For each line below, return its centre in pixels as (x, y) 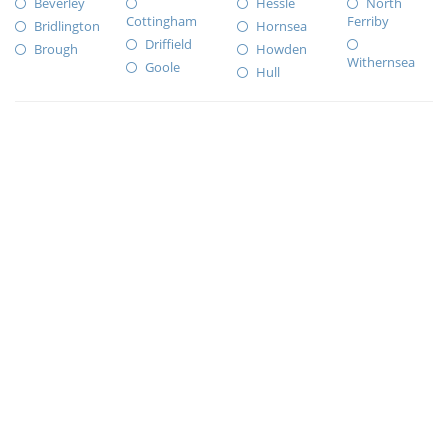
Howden (281, 49)
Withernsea (381, 62)
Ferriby (368, 21)
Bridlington (67, 26)
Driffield (168, 44)
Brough (56, 49)
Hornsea (281, 26)
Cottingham (161, 21)
